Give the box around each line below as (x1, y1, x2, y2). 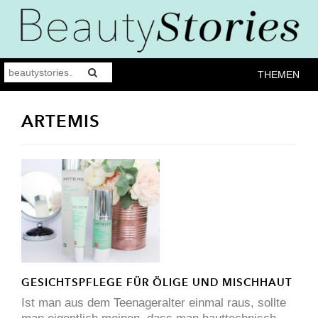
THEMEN (258, 68, 300, 80)
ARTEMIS (21, 110, 100, 131)
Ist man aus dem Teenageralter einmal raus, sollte (21, 296, 286, 310)
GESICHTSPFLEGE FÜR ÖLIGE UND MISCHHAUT (21, 275, 292, 290)
